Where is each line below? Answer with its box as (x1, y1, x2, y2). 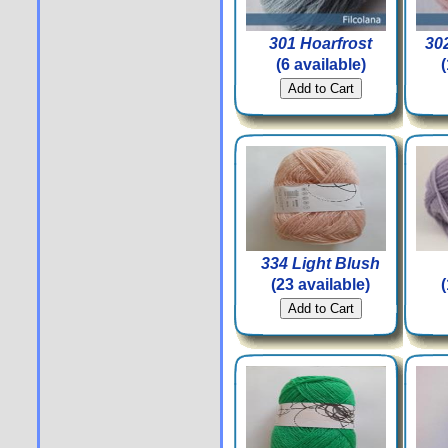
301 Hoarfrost (269, 35, 372, 52)
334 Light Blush (261, 255, 380, 272)
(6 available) (275, 56, 366, 73)
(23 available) (271, 276, 370, 293)
